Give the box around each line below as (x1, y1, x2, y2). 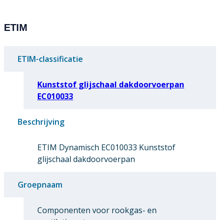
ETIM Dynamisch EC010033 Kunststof (37, 141, 175, 153)
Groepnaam (18, 179, 62, 190)
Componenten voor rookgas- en (37, 204, 157, 216)
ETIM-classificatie (18, 53, 83, 64)
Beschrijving (18, 116, 64, 127)
